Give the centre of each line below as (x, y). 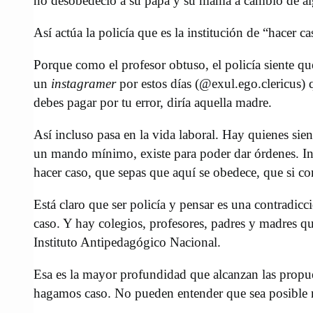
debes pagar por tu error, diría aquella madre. (153, 103)
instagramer (83, 84)
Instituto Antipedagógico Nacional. (127, 242)
